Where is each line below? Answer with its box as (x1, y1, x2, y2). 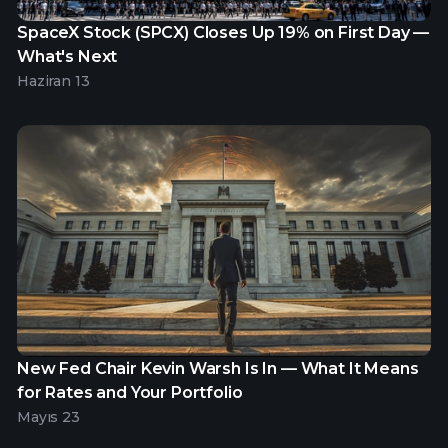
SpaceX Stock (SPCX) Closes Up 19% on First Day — (17, 22, 430, 42)
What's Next (17, 46, 118, 66)
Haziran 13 (17, 71, 90, 90)
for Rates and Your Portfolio (17, 383, 243, 403)
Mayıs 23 (17, 408, 80, 427)
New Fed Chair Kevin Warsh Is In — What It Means (17, 359, 419, 379)
